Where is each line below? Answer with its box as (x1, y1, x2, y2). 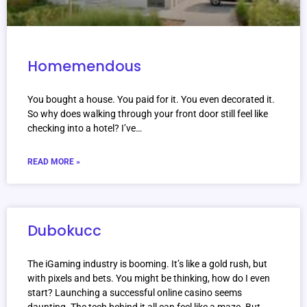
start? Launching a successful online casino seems (27, 287, 242, 299)
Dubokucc (27, 221, 101, 241)
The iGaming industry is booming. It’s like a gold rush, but (27, 258, 267, 270)
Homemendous (27, 56, 141, 77)
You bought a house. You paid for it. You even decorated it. (27, 94, 275, 106)
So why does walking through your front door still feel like (27, 108, 268, 120)
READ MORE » (27, 157, 80, 167)
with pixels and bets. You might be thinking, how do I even (27, 273, 270, 284)
